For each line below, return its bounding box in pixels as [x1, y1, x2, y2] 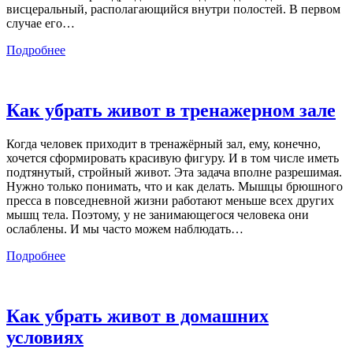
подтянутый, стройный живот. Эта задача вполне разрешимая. [6, 165, 342, 179]
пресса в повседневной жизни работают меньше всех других [6, 193, 334, 207]
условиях [6, 326, 84, 347]
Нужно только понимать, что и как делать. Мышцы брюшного [6, 179, 343, 193]
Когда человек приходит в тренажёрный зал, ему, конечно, [6, 136, 321, 150]
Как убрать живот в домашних [6, 305, 269, 326]
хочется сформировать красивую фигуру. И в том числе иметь [6, 150, 339, 165]
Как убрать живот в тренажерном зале [6, 99, 336, 121]
